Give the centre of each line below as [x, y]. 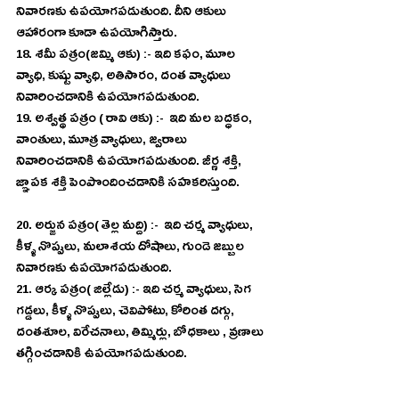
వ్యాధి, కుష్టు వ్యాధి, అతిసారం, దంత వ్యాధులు [125, 78]
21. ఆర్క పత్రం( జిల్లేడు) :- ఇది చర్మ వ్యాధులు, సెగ [135, 292]
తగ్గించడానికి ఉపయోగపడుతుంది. [102, 356]
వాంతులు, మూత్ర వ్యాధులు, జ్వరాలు [103, 142]
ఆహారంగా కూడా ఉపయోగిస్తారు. [98, 35]
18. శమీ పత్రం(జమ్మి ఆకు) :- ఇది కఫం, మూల [127, 57]
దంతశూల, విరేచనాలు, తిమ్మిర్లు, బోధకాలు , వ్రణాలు [141, 334]
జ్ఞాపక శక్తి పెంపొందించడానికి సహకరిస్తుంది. [128, 185]
